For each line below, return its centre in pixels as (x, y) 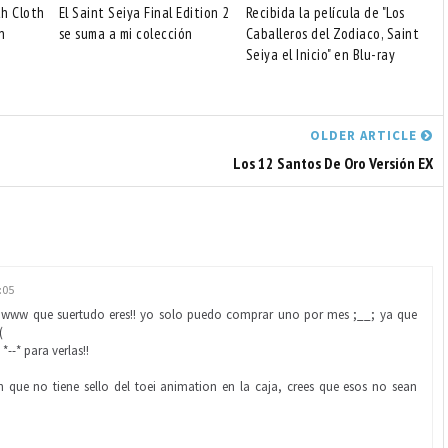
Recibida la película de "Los (325, 12)
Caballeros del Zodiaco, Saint (332, 33)
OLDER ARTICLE (365, 135)
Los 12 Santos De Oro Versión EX (333, 163)
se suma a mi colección (125, 33)
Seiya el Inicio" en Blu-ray (320, 54)
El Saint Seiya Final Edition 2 (144, 12)
